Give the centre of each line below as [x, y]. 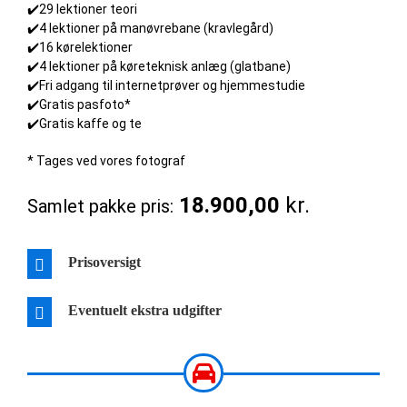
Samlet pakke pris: [100, 206]
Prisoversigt [104, 263]
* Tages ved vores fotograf [106, 161]
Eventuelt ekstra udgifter [144, 311]
